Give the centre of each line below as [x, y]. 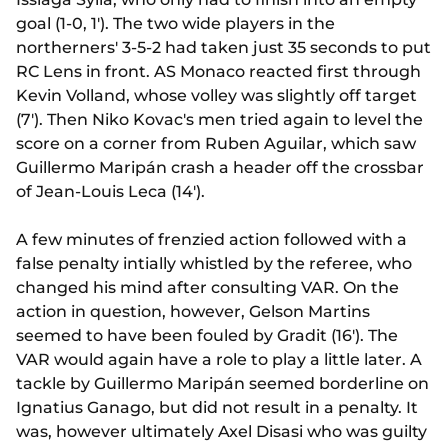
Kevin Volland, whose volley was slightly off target [216, 96]
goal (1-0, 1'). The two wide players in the [175, 24]
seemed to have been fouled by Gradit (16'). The [207, 336]
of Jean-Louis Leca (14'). [110, 192]
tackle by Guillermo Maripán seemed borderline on [222, 384]
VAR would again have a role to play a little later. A [219, 360]
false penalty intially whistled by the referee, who [214, 264]
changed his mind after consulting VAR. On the [207, 288]
